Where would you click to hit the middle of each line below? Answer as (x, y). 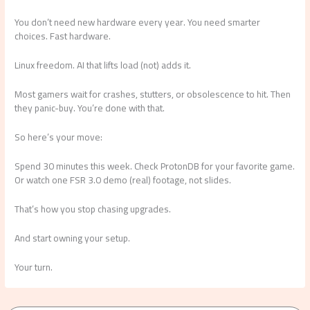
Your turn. (34, 267)
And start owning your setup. (73, 238)
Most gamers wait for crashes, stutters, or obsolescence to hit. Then (153, 94)
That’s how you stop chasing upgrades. (93, 209)
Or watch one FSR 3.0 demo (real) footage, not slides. (123, 180)
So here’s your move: (59, 137)
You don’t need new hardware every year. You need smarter (138, 22)
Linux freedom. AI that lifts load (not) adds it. (103, 65)
